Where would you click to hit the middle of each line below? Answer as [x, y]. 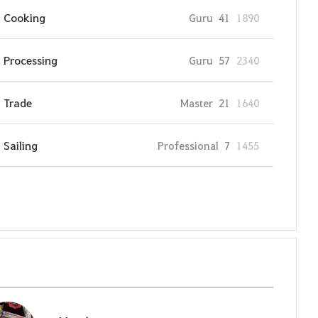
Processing [31, 60]
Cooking [24, 17]
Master [197, 103]
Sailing [21, 145]
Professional [188, 145]
